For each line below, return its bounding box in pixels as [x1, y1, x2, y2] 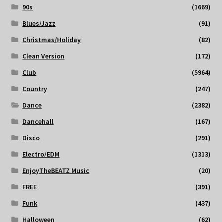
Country [22, 84, 48, 94]
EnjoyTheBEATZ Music [22, 166, 90, 175]
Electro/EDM [22, 150, 60, 159]
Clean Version [22, 52, 65, 61]
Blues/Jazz [22, 19, 56, 28]
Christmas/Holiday [22, 35, 81, 45]
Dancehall [22, 117, 54, 126]
